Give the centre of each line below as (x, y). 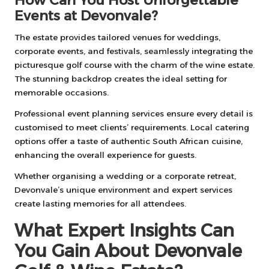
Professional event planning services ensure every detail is (134, 113)
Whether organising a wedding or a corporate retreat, (125, 176)
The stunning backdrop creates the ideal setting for (121, 78)
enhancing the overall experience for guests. (105, 155)
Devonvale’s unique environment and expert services (123, 189)
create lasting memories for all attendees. (100, 203)
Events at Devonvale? (86, 15)
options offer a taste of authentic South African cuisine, (128, 141)
